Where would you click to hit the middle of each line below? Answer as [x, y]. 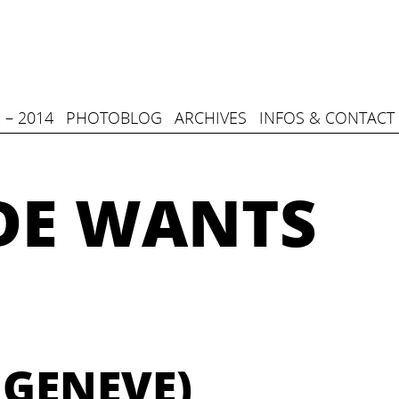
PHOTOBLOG [114, 118]
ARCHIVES [211, 118]
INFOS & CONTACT [327, 118]
